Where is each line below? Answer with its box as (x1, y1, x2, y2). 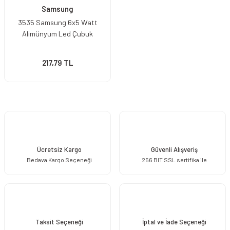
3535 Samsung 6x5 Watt (17, 18, 98, 27)
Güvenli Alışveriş (150, 145, 198, 154)
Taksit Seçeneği (35, 217, 83, 226)
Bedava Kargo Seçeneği (26, 156, 92, 163)
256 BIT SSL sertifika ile (141, 156, 207, 163)
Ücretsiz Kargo (36, 145, 82, 154)
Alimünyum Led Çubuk (22, 29, 93, 38)
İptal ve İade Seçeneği (142, 217, 206, 226)
